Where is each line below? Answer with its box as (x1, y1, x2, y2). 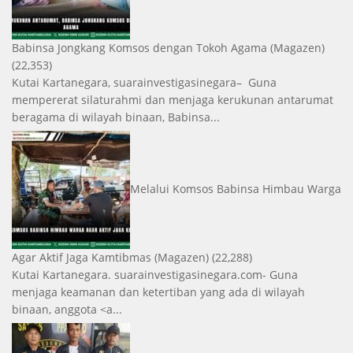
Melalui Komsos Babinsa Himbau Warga (130, 180, 341, 196)
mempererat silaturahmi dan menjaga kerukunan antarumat (12, 92, 333, 108)
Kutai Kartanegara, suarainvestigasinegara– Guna (12, 75, 277, 91)
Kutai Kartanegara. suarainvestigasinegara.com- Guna (12, 267, 298, 283)
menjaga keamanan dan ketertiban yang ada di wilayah (12, 284, 305, 300)
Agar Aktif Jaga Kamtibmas (12, 250, 151, 266)
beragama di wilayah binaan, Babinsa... (12, 110, 220, 125)
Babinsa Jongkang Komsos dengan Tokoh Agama (12, 40, 267, 56)
